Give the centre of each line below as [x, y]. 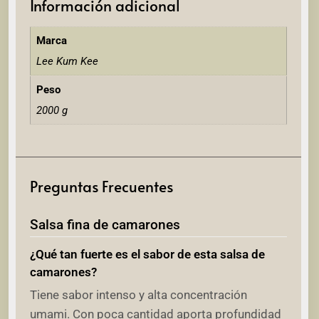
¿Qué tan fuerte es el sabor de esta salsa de [147, 254]
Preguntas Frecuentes [101, 186]
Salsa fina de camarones [105, 225]
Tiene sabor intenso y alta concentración [138, 294]
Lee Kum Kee [67, 62]
